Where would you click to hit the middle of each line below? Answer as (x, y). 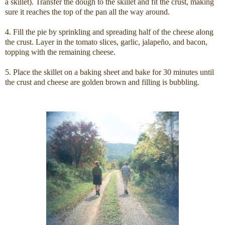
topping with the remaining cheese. (60, 52)
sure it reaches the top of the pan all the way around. (87, 12)
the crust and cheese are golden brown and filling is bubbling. (102, 82)
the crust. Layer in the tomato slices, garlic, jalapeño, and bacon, (106, 42)
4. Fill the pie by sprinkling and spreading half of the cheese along (109, 32)
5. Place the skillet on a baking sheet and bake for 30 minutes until (109, 72)
